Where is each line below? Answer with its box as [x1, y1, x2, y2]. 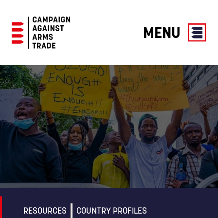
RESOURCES [23, 205, 67, 217]
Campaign [11, 48, 49, 60]
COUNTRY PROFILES [76, 205, 147, 217]
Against [11, 60, 39, 72]
